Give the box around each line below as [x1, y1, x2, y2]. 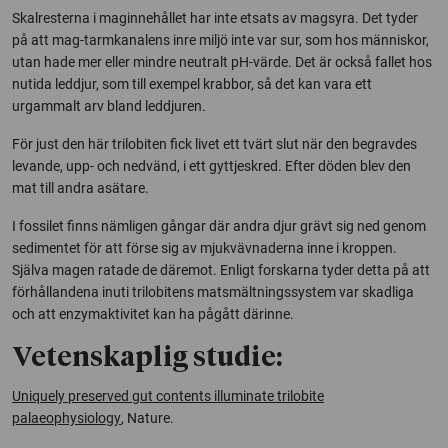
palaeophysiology [12, 410, 121, 427]
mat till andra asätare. [12, 180, 149, 197]
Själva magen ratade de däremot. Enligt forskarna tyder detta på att [12, 262, 430, 279]
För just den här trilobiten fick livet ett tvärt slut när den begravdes [12, 136, 417, 153]
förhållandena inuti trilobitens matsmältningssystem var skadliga [12, 284, 414, 301]
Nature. [127, 410, 174, 427]
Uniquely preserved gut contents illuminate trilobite [12, 388, 324, 405]
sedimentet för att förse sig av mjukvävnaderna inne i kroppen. [12, 240, 397, 257]
